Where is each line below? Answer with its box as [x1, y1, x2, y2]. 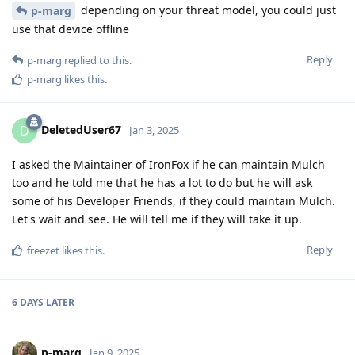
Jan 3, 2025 [129, 123, 179, 138]
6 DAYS [12, 296, 44, 310]
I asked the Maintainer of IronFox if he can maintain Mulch [12, 157, 325, 173]
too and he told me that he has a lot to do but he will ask [12, 175, 312, 191]
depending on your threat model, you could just [78, 2, 336, 17]
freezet [27, 243, 59, 258]
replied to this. [62, 53, 132, 68]
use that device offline [12, 21, 129, 37]
